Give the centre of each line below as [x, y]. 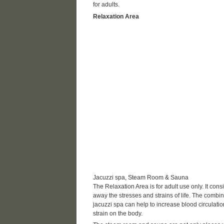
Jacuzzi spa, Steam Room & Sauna [140, 177]
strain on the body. [117, 213]
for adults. [106, 5]
